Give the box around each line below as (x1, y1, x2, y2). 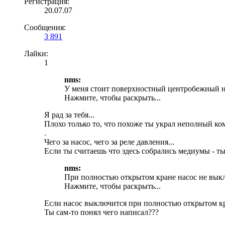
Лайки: (24, 49, 48, 58)
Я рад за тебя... (44, 110, 94, 119)
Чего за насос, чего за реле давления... (44, 137, 174, 146)
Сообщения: (24, 23, 66, 32)
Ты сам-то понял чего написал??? (44, 207, 159, 216)
